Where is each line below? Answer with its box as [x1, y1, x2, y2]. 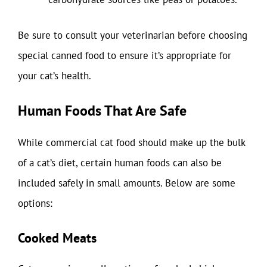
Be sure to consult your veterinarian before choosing [18, 28, 247, 42]
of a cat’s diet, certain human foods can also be [18, 156, 222, 169]
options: [18, 197, 52, 210]
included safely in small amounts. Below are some [18, 176, 235, 190]
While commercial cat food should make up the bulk [18, 136, 245, 149]
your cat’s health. [18, 69, 91, 82]
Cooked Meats [18, 229, 97, 246]
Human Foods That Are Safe [18, 101, 187, 120]
